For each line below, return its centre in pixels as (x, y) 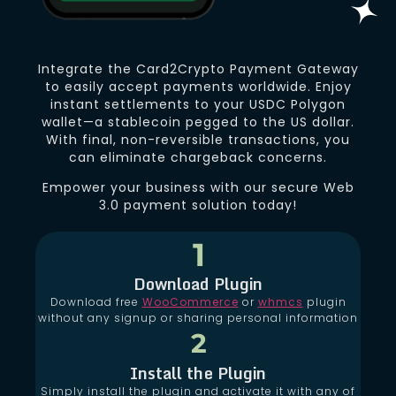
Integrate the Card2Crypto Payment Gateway (198, 69)
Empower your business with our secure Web (198, 188)
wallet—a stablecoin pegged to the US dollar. (198, 122)
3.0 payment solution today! (198, 206)
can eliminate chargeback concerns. (198, 157)
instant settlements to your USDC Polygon (198, 104)
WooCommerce (190, 302)
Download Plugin (198, 284)
